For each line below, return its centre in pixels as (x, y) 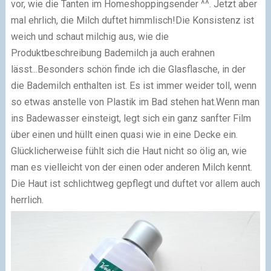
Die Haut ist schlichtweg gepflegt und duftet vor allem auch (135, 183)
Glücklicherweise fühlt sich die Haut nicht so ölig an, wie (129, 151)
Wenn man (237, 102)
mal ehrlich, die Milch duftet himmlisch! (93, 20)
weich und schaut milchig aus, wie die (90, 36)
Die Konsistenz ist (214, 20)
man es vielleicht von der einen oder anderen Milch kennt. (131, 167)
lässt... (24, 69)
